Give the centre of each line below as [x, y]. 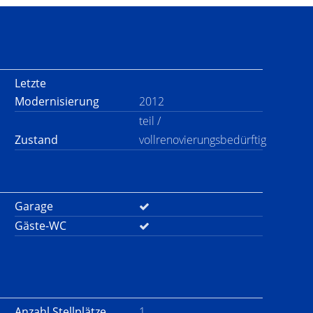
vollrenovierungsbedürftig [202, 140]
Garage [34, 206]
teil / [150, 121]
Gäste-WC [41, 226]
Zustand [36, 140]
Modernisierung [57, 101]
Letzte [30, 83]
